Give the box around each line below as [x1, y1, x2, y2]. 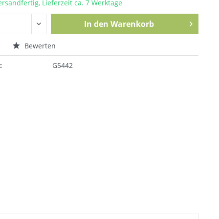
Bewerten [22, 41, 56, 50]
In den [84, 19, 109, 29]
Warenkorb [110, 19, 154, 29]
